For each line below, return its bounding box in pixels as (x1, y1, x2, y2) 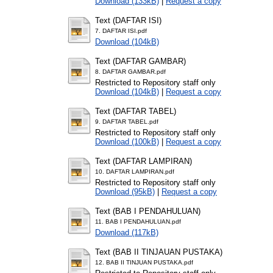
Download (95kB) (95, 186, 155, 196)
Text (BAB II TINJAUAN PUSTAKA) (95, 247, 222, 257)
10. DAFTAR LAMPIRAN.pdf (95, 168, 174, 175)
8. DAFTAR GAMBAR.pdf (95, 68, 166, 75)
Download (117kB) (95, 227, 158, 237)
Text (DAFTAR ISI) (95, 15, 161, 25)
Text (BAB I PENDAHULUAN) (95, 206, 200, 216)
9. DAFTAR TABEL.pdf (95, 118, 158, 125)
